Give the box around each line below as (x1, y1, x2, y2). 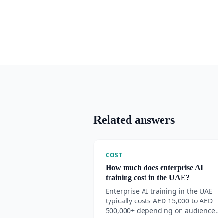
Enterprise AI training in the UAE (106, 186, 213, 196)
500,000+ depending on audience (106, 206, 215, 215)
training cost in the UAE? (106, 173, 190, 182)
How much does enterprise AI (106, 163, 203, 172)
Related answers (93, 113, 175, 126)
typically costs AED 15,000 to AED (106, 196, 213, 205)
